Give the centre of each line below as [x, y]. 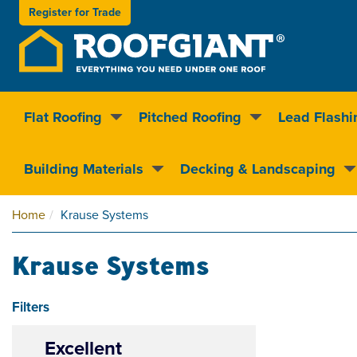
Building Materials [84, 169]
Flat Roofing [63, 117]
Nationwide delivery [109, 167]
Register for [61, 12]
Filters [31, 308]
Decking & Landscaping [258, 169]
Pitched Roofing [190, 117]
